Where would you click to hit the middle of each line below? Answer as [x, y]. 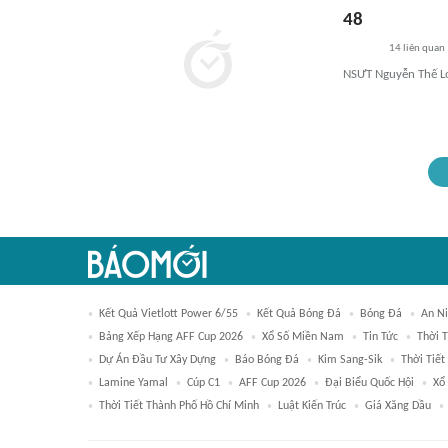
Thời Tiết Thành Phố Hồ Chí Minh [179, 406]
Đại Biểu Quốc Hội [369, 383]
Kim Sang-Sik [350, 360]
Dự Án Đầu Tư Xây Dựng [157, 360]
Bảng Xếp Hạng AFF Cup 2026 [171, 337]
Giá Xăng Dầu [398, 406]
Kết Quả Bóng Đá [299, 314]
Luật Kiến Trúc [312, 406]
